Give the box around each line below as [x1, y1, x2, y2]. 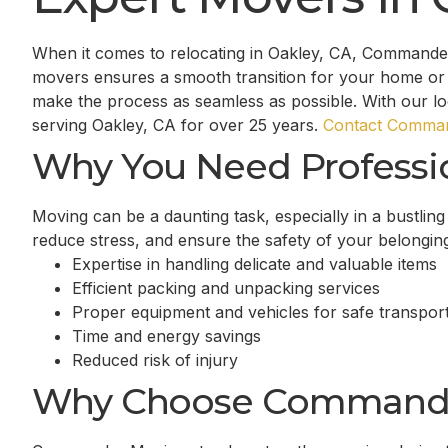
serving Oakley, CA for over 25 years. [32, 115, 323, 135]
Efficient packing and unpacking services [72, 278, 380, 298]
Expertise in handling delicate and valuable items [72, 254, 437, 274]
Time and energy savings [72, 326, 261, 346]
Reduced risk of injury [72, 350, 238, 370]
